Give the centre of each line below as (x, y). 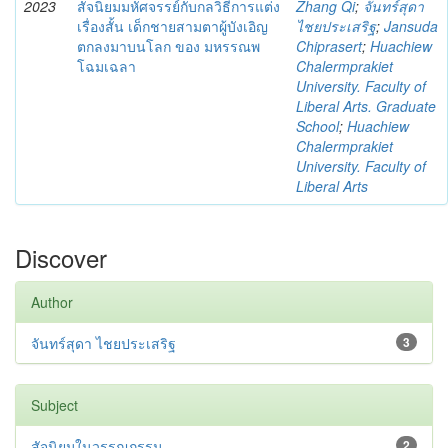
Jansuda (411, 26)
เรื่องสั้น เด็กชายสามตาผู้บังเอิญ (172, 26)
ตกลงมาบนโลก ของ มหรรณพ (168, 46)
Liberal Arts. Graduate (366, 106)
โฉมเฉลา (106, 66)
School (317, 126)
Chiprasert (329, 46)
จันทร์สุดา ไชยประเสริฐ (103, 343)
